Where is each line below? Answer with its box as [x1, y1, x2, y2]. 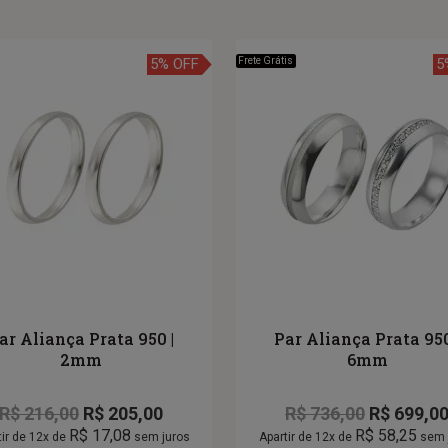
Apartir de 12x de [258, 430, 355, 445]
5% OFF [150, 55, 199, 74]
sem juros [130, 430, 190, 445]
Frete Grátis [238, 55, 294, 67]
